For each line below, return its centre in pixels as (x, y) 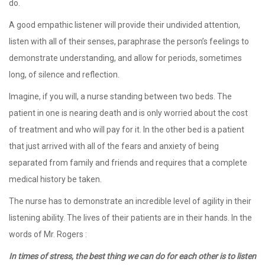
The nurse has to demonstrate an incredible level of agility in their (130, 201)
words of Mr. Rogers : (48, 234)
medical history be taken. (55, 179)
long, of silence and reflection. (64, 74)
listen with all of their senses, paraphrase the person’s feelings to (129, 41)
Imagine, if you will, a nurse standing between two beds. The (120, 96)
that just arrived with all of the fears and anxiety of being (114, 146)
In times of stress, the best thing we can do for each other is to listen (132, 256)
